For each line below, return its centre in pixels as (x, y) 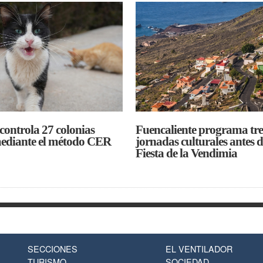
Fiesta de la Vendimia (186, 153)
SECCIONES (53, 248)
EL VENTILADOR (199, 248)
